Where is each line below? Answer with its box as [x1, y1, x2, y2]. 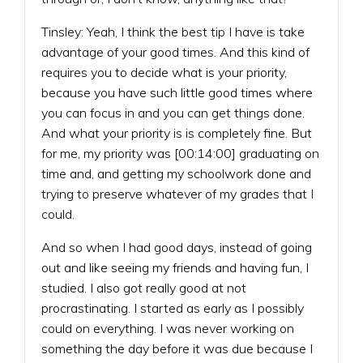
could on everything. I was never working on [41, 319, 294, 336]
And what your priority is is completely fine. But [41, 124, 312, 141]
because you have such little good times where [41, 83, 313, 100]
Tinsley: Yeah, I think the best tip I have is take [41, 23, 305, 40]
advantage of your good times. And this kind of [41, 43, 310, 60]
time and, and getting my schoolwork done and [41, 164, 311, 181]
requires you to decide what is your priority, [41, 63, 287, 80]
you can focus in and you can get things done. [41, 104, 305, 121]
